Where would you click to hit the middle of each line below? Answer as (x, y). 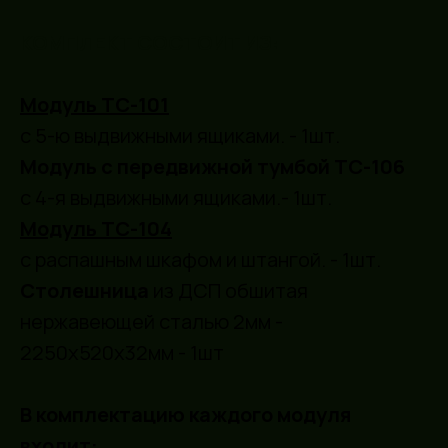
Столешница (84, 290)
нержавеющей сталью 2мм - (151, 321)
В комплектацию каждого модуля (185, 414)
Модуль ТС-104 (96, 228)
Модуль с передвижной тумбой (175, 166)
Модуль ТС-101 (94, 104)
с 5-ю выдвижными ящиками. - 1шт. (180, 135)
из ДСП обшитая (228, 290)
